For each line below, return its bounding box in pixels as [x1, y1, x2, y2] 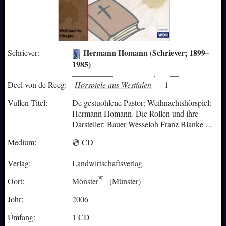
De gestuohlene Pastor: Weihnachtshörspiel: [72, 97, 211, 108]
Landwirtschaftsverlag [72, 157, 142, 168]
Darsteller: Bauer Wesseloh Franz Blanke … [72, 119, 213, 130]
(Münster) [107, 176, 141, 187]
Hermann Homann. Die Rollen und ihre [72, 108, 198, 119]
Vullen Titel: [7, 97, 47, 108]
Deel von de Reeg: [7, 79, 67, 90]
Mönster [72, 176, 98, 187]
